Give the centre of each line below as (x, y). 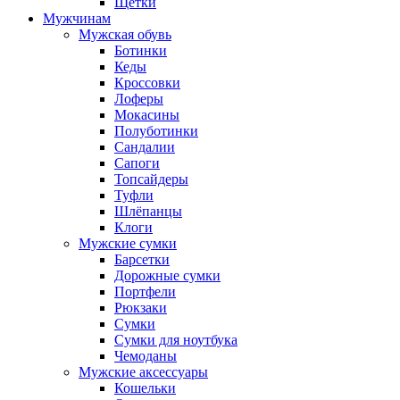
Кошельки (145, 388)
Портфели (145, 292)
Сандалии (145, 147)
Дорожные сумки (167, 276)
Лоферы (139, 99)
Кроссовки (147, 83)
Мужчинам (77, 19)
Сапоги (137, 163)
